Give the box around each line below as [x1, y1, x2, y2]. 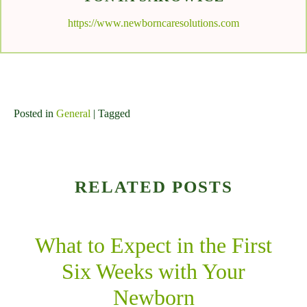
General [56, 108, 90, 120]
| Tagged [90, 108, 133, 120]
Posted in [14, 108, 56, 120]
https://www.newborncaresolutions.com [68, 17, 239, 29]
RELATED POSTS [74, 177, 233, 197]
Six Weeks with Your [62, 259, 245, 284]
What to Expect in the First [35, 233, 272, 258]
